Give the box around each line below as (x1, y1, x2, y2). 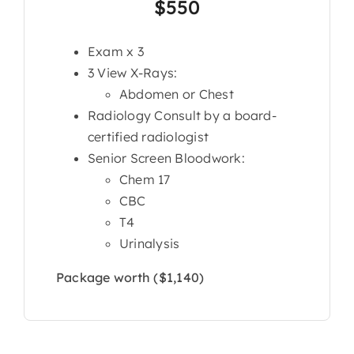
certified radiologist (87, 128, 209, 145)
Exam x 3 (87, 43, 144, 59)
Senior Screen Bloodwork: (87, 149, 245, 166)
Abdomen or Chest (119, 85, 234, 102)
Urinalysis (119, 235, 180, 251)
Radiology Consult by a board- (87, 107, 277, 123)
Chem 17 (119, 171, 171, 187)
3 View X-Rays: (87, 64, 178, 81)
